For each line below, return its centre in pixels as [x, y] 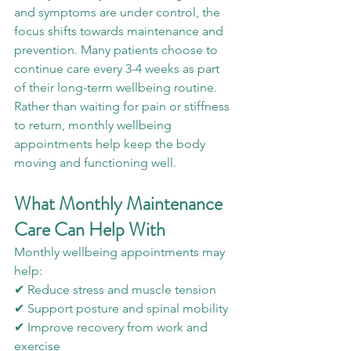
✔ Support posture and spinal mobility [121, 309]
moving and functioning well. [95, 163]
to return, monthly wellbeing [94, 125]
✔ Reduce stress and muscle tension [115, 290]
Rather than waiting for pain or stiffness [123, 107]
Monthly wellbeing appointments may [121, 252]
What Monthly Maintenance [120, 204]
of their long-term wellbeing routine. [117, 88]
